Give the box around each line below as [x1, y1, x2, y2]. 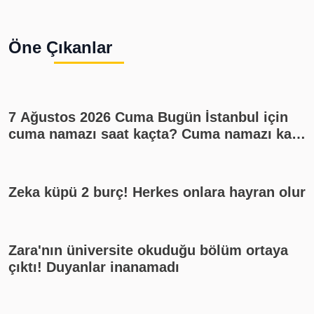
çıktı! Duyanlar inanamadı [8, 259, 179, 275]
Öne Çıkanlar [8, 38, 112, 57]
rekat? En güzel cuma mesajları [8, 143, 219, 158]
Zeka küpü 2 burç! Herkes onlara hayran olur [8, 184, 306, 200]
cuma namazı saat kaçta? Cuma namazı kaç [8, 126, 299, 142]
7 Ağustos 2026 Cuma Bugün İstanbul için [8, 109, 288, 125]
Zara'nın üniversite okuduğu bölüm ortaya [8, 243, 288, 258]
